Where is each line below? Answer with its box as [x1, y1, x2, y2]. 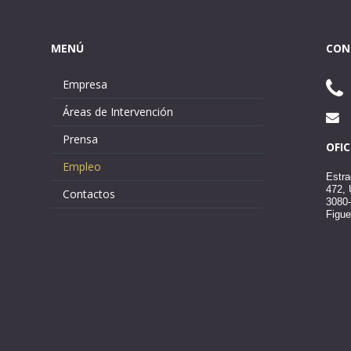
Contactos [63, 186, 116, 201]
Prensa [63, 132, 99, 147]
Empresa [63, 77, 108, 92]
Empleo [63, 159, 102, 174]
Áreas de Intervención [63, 104, 174, 119]
